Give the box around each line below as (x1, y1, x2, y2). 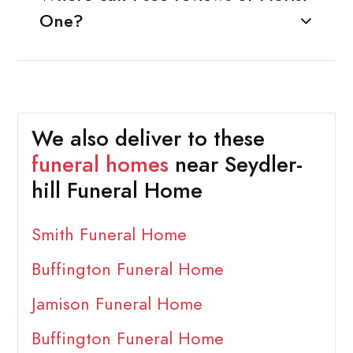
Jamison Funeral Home (31, 292, 203, 317)
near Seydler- (168, 150, 303, 180)
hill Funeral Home (31, 176, 203, 206)
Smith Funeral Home (31, 222, 187, 247)
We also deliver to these (31, 124, 265, 154)
